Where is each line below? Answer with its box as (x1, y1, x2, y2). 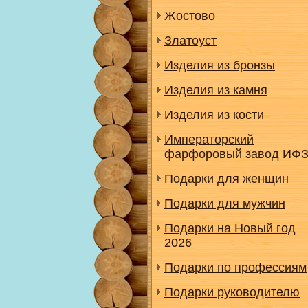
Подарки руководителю (164, 285, 300, 299)
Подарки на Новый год (164, 221, 296, 235)
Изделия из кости (164, 108, 264, 122)
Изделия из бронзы (164, 58, 275, 72)
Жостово (164, 9, 215, 23)
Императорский (164, 133, 254, 146)
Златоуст (164, 34, 217, 47)
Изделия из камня (164, 83, 267, 97)
